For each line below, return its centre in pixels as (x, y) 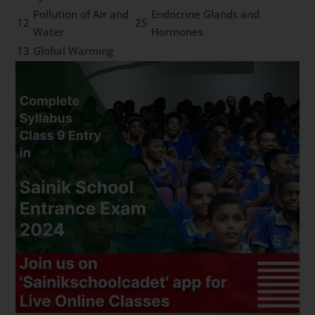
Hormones (178, 31)
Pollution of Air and (81, 14)
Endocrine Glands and (206, 14)
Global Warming (73, 50)
